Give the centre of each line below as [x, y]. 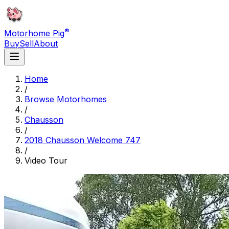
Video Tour [46, 161]
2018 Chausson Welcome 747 [83, 140]
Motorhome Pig [34, 33]
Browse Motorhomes [66, 99]
